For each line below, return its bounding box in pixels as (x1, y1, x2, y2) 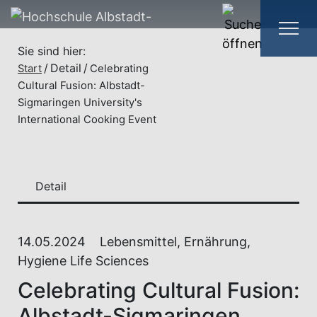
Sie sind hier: (18, 44, 86, 58)
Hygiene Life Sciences (18, 253, 149, 268)
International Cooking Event (18, 113, 156, 126)
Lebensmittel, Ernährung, (100, 234, 250, 249)
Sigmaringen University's (18, 96, 142, 109)
